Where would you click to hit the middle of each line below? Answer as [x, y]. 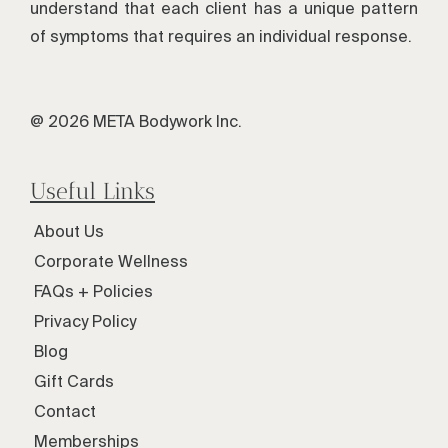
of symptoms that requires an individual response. [221, 36]
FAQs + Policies [93, 290]
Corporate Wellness [111, 260]
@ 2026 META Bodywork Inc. [136, 121]
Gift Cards [74, 380]
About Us [69, 230]
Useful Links [92, 190]
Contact [65, 410]
